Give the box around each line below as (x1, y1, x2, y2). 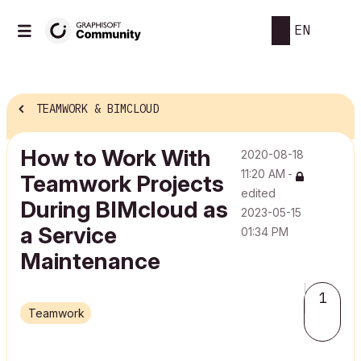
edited (241, 186, 276, 200)
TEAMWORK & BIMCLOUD (36, 102, 159, 117)
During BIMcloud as (20, 196, 228, 223)
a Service (20, 222, 117, 249)
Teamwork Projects (20, 170, 224, 197)
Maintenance (20, 247, 160, 275)
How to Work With (20, 144, 211, 172)
